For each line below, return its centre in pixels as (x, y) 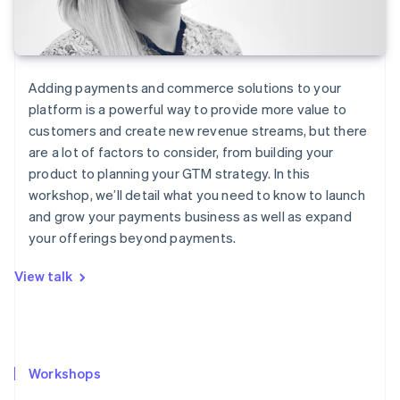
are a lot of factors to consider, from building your (181, 152)
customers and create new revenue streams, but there (198, 131)
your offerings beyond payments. (133, 238)
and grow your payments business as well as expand (190, 217)
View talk (43, 276)
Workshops (65, 373)
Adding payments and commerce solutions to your (185, 88)
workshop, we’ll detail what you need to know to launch (197, 195)
